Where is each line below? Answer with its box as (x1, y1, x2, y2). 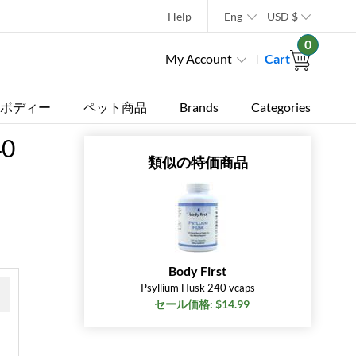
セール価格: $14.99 (153, 297, 250, 311)
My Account (165, 51, 232, 66)
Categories (250, 99, 311, 114)
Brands (179, 99, 219, 114)
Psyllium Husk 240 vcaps (140, 281, 255, 294)
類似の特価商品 (147, 153, 248, 171)
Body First (168, 263, 226, 278)
